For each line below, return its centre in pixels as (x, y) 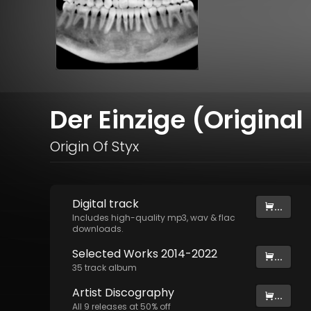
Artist (87, 293)
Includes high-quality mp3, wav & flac (154, 218)
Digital (91, 204)
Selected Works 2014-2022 (145, 254)
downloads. (98, 229)
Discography (138, 293)
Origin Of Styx (94, 147)
